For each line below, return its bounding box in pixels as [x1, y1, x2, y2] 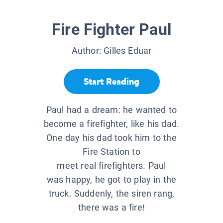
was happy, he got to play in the [46, 174, 177, 185]
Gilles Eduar [104, 45, 152, 56]
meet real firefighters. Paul [57, 160, 166, 171]
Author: [71, 45, 104, 56]
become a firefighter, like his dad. [43, 118, 180, 129]
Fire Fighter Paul [51, 20, 172, 39]
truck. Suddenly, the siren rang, [48, 188, 175, 199]
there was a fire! [78, 202, 145, 213]
